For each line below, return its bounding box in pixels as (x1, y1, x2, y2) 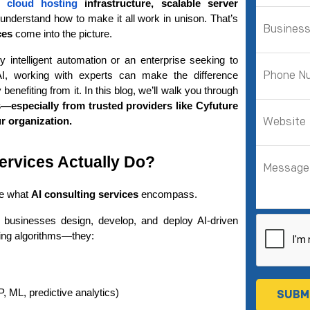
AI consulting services (31, 189, 138, 200)
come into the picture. (12, 28, 112, 39)
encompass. (138, 189, 197, 200)
